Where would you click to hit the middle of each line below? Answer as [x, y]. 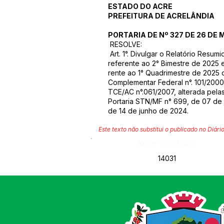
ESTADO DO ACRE [140, 6]
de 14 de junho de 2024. [149, 111]
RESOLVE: [125, 44]
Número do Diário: [168, 143]
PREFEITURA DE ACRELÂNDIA [161, 16]
